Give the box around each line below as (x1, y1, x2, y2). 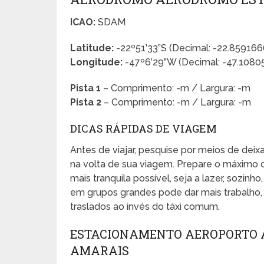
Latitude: (70, 42, 114, 54)
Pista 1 (70, 82, 101, 94)
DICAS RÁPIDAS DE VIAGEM (70, 121, 217, 136)
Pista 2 (70, 96, 102, 108)
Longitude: (70, 56, 123, 68)
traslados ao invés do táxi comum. (70, 200, 220, 212)
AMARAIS (70, 242, 130, 258)
